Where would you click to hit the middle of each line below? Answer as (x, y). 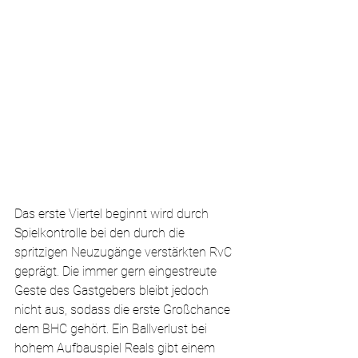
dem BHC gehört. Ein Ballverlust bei (112, 329)
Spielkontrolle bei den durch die (101, 233)
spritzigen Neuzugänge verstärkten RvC (125, 252)
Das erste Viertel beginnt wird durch (113, 214)
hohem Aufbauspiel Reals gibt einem (116, 348)
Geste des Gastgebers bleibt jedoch (113, 290)
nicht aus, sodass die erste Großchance (124, 310)
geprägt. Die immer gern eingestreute (117, 271)
